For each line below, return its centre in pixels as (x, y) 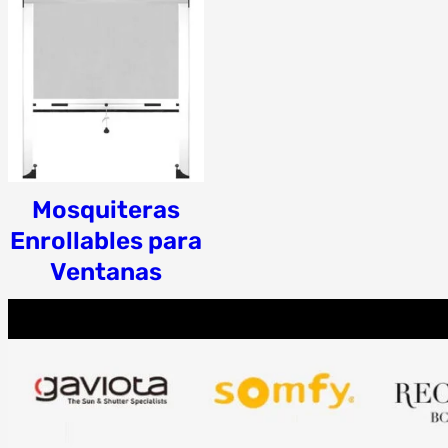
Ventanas (106, 271)
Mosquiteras (106, 209)
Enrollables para (106, 240)
